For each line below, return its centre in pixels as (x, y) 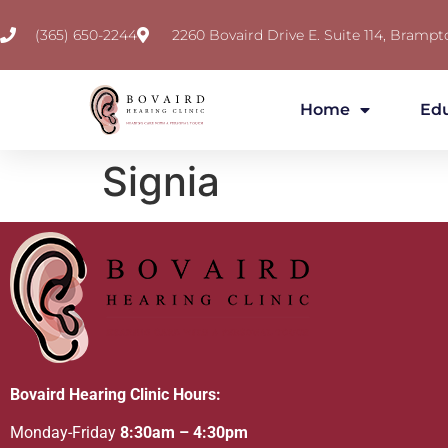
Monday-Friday (65, 433)
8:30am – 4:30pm (184, 433)
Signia (161, 181)
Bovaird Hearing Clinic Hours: (115, 394)
